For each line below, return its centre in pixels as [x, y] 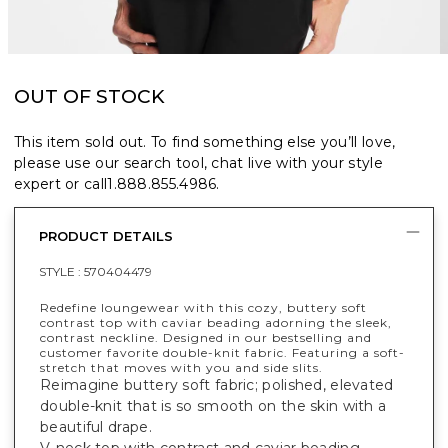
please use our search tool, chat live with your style [198, 162]
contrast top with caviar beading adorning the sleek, [216, 322]
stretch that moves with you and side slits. [181, 367]
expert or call [61, 183]
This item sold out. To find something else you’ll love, [205, 141]
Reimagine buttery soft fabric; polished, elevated [217, 384]
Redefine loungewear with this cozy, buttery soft [203, 307]
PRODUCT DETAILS [106, 235]
